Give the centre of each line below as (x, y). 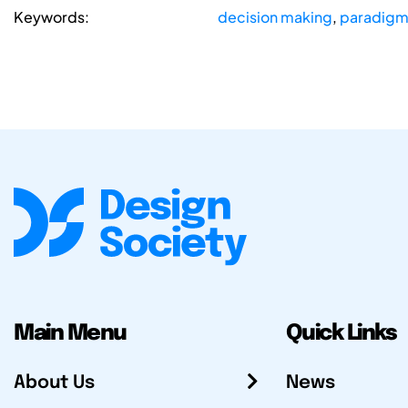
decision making (275, 17)
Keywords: (51, 17)
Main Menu (70, 333)
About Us (55, 382)
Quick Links (341, 333)
